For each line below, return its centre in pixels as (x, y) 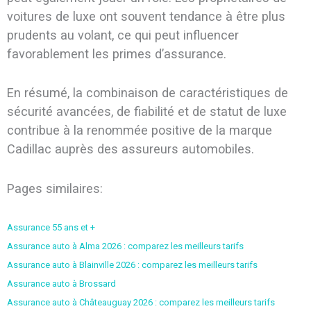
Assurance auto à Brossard (61, 283)
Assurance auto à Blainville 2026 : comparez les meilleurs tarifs (132, 264)
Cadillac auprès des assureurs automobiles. (130, 149)
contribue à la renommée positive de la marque (139, 131)
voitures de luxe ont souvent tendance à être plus (146, 17)
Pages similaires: (54, 188)
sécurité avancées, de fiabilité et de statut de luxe (146, 112)
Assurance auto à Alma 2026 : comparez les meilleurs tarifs (125, 246)
